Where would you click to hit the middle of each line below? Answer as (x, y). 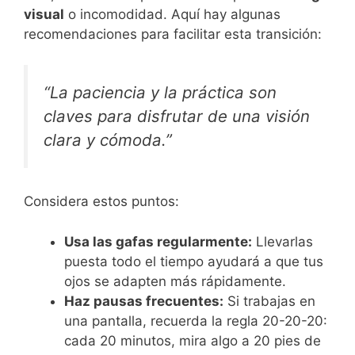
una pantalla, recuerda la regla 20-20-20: (196, 321)
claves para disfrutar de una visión (177, 116)
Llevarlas (282, 241)
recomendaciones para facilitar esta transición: (173, 34)
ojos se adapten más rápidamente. (175, 281)
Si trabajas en (269, 301)
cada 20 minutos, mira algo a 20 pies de (193, 340)
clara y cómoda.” (108, 139)
